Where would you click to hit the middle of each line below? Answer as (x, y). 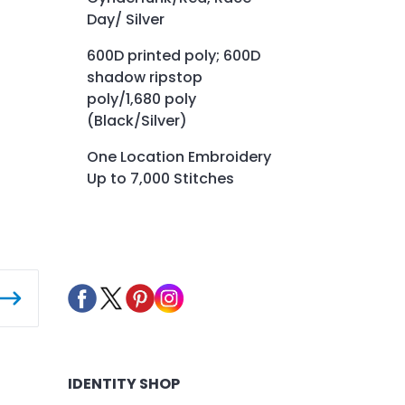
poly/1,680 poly (141, 99)
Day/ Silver (126, 19)
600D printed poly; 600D (174, 55)
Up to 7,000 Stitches (160, 178)
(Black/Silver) (137, 120)
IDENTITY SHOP (123, 384)
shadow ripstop (145, 77)
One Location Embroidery (179, 156)
